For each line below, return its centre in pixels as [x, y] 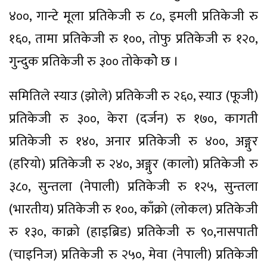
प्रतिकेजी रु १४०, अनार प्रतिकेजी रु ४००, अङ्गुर [133, 141]
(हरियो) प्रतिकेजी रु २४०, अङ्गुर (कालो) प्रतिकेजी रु [133, 164]
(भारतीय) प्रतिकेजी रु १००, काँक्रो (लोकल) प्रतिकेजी [133, 209]
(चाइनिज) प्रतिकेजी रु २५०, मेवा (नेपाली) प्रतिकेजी [133, 254]
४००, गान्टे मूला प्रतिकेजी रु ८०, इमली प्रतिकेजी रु [133, 16]
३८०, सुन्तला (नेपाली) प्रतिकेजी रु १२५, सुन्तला [133, 187]
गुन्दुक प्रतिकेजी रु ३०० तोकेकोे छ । [94, 61]
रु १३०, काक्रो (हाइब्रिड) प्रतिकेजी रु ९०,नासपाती [133, 232]
